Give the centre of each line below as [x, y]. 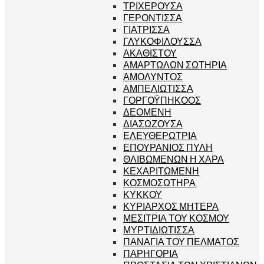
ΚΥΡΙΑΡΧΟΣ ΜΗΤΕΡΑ [171, 206]
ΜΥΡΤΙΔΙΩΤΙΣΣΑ [159, 229]
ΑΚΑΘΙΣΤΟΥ [150, 52]
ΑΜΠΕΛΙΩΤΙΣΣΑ [158, 88]
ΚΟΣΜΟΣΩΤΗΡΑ [159, 182]
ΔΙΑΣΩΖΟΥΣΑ [153, 123]
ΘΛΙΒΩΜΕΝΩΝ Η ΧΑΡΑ [174, 159]
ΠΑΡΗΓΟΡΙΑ [151, 253]
